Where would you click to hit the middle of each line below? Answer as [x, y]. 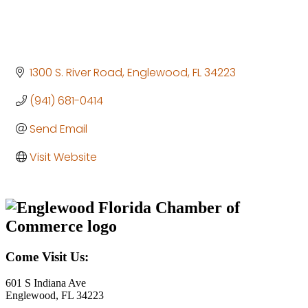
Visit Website [63, 157]
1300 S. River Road [76, 72]
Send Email [58, 129]
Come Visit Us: [47, 256]
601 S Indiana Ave [46, 283]
